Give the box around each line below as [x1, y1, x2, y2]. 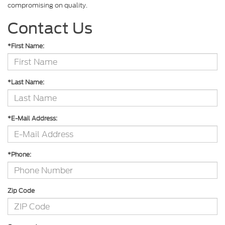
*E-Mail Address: [8, 114, 57, 123]
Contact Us [8, 19, 92, 38]
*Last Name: [8, 78, 44, 87]
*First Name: [8, 42, 44, 51]
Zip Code [8, 186, 35, 195]
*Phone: [8, 150, 31, 159]
